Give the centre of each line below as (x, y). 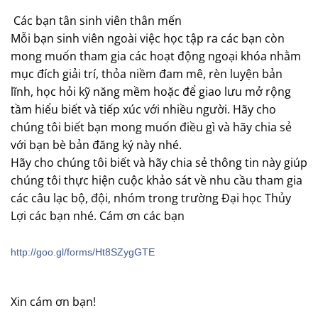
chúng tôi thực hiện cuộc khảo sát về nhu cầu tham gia (157, 181)
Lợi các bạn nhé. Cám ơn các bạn (98, 216)
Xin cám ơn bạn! (53, 302)
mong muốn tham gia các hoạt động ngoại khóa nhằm (156, 56)
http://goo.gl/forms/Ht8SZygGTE (83, 252)
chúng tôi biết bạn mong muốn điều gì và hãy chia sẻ (151, 127)
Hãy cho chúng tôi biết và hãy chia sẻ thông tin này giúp (159, 163)
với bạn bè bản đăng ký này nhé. (98, 145)
